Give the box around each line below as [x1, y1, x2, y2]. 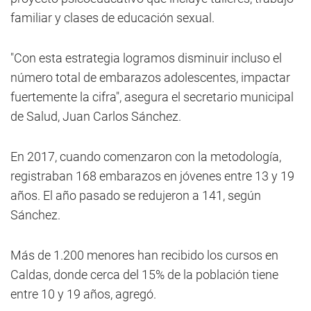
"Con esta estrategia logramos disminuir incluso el [10, 51, 282, 65]
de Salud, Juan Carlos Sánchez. [10, 109, 181, 124]
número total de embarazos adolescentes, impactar [10, 70, 290, 85]
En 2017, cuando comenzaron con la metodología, [10, 149, 281, 164]
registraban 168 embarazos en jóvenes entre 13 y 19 [10, 169, 294, 183]
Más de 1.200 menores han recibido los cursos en [10, 248, 278, 262]
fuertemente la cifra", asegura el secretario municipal [10, 90, 294, 104]
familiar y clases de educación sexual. [10, 10, 215, 25]
